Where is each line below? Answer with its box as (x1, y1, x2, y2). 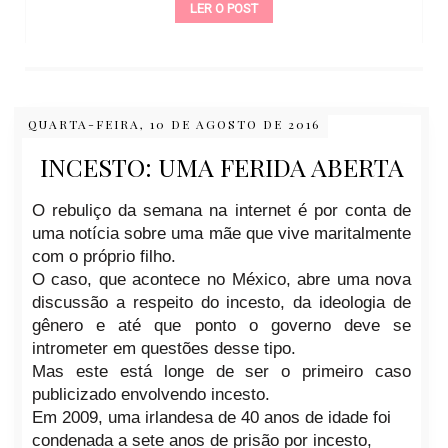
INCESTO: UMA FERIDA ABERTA (39, 150, 404, 184)
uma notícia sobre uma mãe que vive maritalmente (31, 224, 412, 244)
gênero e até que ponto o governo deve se (31, 316, 412, 336)
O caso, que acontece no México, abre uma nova (31, 270, 412, 290)
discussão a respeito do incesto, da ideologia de (31, 293, 412, 313)
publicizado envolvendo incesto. (31, 385, 275, 405)
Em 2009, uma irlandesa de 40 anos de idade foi (31, 408, 391, 428)
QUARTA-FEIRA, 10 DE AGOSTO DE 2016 (27, 116, 320, 133)
